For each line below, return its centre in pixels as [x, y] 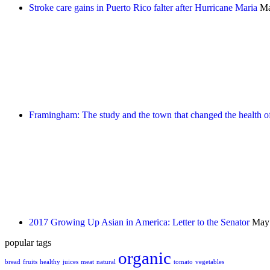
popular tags [28, 243]
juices [71, 262]
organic [145, 258]
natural [106, 262]
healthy [50, 262]
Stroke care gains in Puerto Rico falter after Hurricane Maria [143, 8]
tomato [183, 262]
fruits [30, 262]
